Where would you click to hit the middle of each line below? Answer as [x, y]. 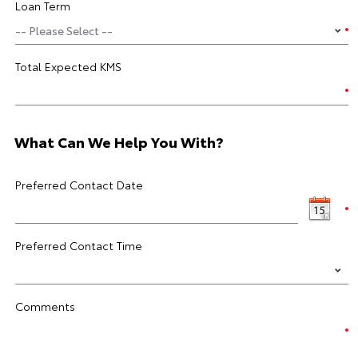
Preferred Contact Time [79, 245]
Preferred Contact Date [79, 185]
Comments [45, 306]
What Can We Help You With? [119, 141]
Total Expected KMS [68, 66]
